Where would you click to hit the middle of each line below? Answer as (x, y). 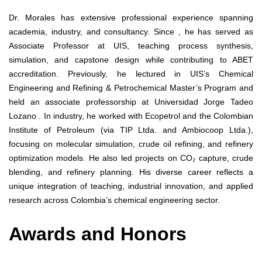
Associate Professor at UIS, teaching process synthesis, (131, 45)
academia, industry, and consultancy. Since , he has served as (131, 31)
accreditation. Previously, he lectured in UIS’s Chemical (131, 73)
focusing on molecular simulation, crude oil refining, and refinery (131, 144)
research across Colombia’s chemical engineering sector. (114, 200)
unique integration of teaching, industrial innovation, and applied (131, 186)
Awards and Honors (98, 234)
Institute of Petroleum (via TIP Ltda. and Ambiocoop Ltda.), (131, 130)
